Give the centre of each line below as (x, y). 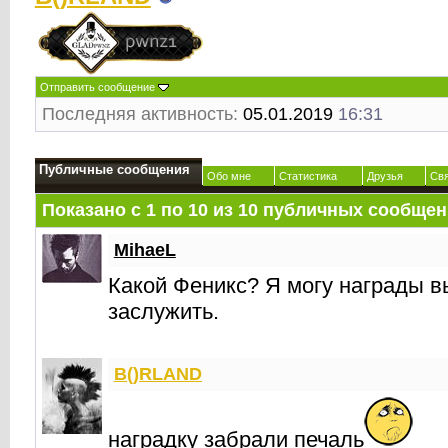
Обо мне (228, 176)
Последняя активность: (139, 114)
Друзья (384, 176)
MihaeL (144, 250)
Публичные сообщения (114, 169)
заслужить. (163, 311)
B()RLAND (157, 374)
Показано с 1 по (114, 210)
